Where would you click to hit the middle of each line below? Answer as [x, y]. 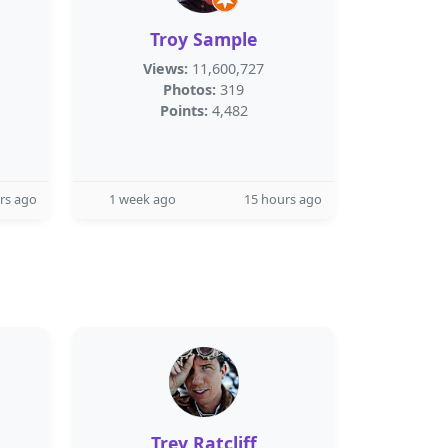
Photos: [189, 89]
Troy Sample [203, 39]
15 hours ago [283, 199]
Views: [165, 68]
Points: [183, 110]
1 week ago [142, 199]
